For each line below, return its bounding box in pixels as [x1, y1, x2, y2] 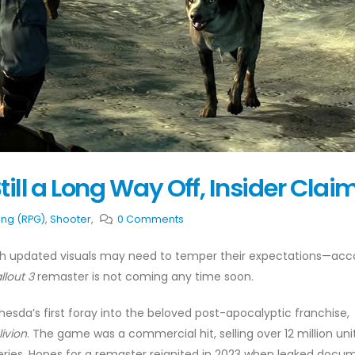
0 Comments [117, 212, 184, 227]
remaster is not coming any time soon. [34, 269, 254, 285]
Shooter [50, 212, 91, 227]
